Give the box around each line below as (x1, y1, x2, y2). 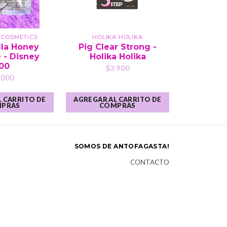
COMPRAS (99, 101, 136, 110)
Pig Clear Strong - (79, 42, 157, 52)
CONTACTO (130, 158, 169, 167)
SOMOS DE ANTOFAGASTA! (74, 142, 169, 150)
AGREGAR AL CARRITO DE (73, 95, 162, 104)
